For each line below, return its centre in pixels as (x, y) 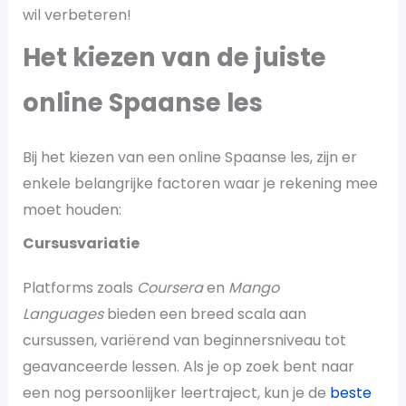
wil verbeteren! (77, 14)
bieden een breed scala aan (204, 314)
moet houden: (72, 209)
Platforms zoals (79, 287)
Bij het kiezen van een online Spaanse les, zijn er (189, 157)
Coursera (171, 287)
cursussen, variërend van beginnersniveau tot (184, 340)
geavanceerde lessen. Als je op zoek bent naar (188, 366)
